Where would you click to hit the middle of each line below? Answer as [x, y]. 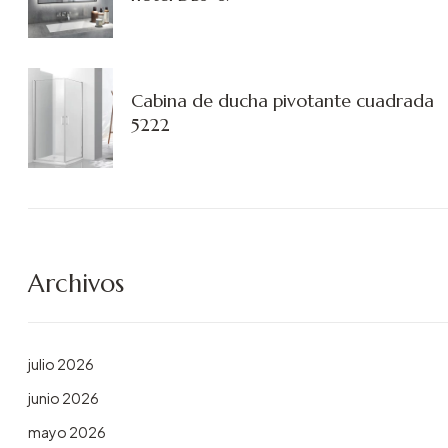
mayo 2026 [67, 432]
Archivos [76, 283]
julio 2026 [61, 363]
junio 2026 [63, 397]
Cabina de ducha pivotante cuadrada [282, 100]
